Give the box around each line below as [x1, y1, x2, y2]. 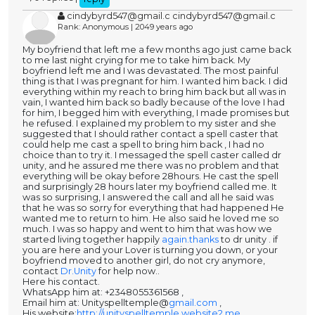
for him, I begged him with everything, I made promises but [22, 108, 290, 119]
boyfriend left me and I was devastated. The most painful [22, 65, 278, 77]
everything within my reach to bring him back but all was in [22, 86, 286, 98]
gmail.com [169, 297, 217, 309]
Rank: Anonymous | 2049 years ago [58, 22, 193, 32]
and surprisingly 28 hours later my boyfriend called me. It [22, 181, 277, 193]
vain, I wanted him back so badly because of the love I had [22, 97, 285, 108]
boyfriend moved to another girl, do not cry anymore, [22, 255, 265, 266]
